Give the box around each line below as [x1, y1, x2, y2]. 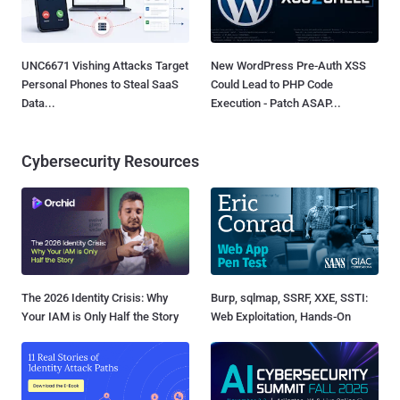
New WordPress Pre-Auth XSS [211, 58, 366, 72]
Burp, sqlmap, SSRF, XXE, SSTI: [211, 290, 368, 304]
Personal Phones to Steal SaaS [21, 77, 179, 91]
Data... [21, 96, 55, 110]
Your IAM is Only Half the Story [21, 309, 179, 323]
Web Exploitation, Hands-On [211, 309, 351, 323]
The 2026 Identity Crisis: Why [21, 290, 168, 304]
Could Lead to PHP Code [211, 77, 333, 91]
